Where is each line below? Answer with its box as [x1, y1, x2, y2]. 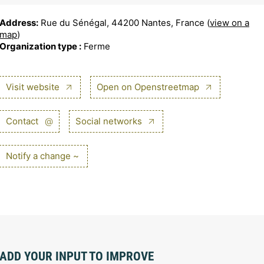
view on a [210, 16, 249, 28]
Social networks [75, 115, 144, 127]
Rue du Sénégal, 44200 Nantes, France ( [38, 16, 210, 28]
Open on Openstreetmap [97, 81, 202, 93]
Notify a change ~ [6, 150, 79, 161]
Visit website [6, 81, 62, 93]
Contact [6, 115, 41, 127]
